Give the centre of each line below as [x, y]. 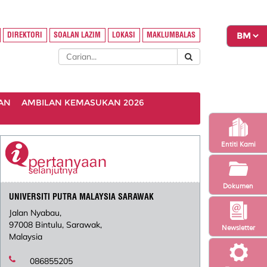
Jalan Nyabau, [35, 213]
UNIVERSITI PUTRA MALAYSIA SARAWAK [82, 197]
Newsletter [238, 227]
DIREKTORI [25, 35]
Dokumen [238, 186]
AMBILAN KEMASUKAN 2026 [83, 103]
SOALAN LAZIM [77, 35]
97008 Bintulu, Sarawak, [56, 225]
